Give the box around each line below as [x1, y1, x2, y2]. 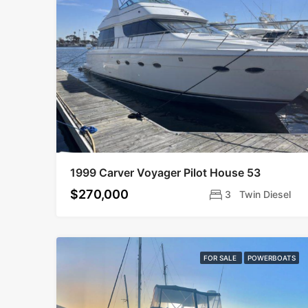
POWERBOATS [247, 254, 296, 262]
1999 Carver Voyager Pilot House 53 [70, 166, 261, 179]
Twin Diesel [239, 188, 291, 200]
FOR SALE [203, 254, 239, 262]
